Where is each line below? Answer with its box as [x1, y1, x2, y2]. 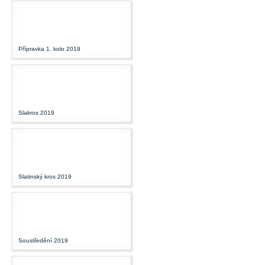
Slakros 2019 [18, 109, 54, 116]
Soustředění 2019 [18, 237, 68, 244]
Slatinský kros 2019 [18, 173, 72, 180]
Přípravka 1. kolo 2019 [18, 45, 80, 52]
